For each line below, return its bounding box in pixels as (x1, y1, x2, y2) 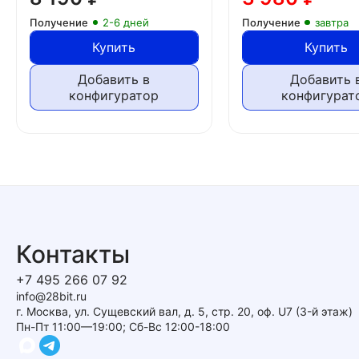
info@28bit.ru (16, 289, 87, 304)
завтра (314, 16, 349, 30)
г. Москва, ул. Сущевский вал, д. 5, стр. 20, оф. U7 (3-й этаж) (16, 305, 353, 319)
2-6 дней (102, 16, 149, 30)
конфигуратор (69, 87, 159, 104)
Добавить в (78, 71, 151, 88)
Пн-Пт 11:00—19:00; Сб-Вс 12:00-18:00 (16, 320, 230, 334)
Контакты (16, 240, 130, 269)
